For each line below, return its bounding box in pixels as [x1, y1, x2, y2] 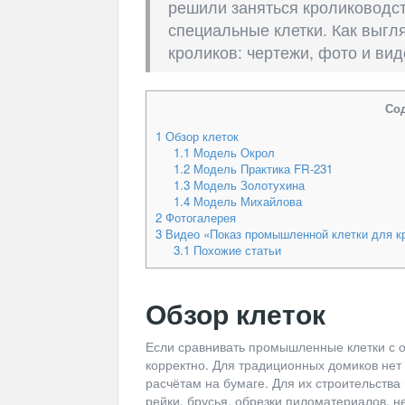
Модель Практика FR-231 [189, 160, 333, 178]
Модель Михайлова [189, 193, 302, 211]
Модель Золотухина [189, 176, 305, 194]
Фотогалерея [162, 209, 236, 227]
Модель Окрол [189, 144, 275, 162]
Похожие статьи [189, 241, 281, 259]
